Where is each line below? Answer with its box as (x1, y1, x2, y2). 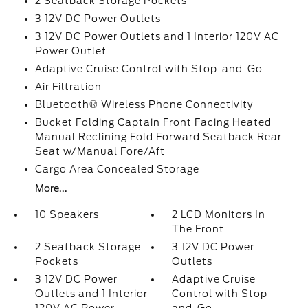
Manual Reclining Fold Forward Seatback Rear (34, 131, 282, 142)
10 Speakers (34, 209, 99, 220)
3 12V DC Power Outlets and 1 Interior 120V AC (34, 31, 279, 42)
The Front (172, 223, 225, 234)
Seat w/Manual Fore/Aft (34, 146, 165, 157)
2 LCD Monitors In (172, 209, 266, 220)
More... (34, 183, 67, 194)
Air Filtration (34, 81, 102, 92)
